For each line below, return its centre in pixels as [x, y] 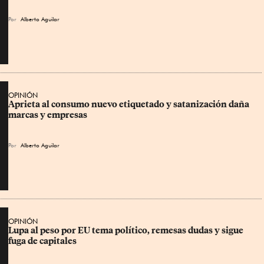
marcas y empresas [48, 115]
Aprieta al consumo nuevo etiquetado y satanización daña [130, 104]
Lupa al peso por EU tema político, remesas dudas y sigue [127, 230]
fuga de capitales [42, 241]
